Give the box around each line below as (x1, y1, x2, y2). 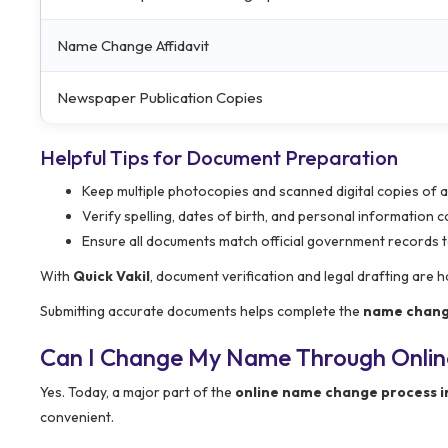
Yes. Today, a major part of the (40, 382, 235, 401)
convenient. (40, 407, 114, 426)
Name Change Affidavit (57, 35, 209, 55)
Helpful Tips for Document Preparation (40, 144, 398, 170)
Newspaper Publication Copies (57, 87, 263, 107)
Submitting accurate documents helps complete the (40, 301, 363, 320)
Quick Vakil (73, 266, 150, 285)
